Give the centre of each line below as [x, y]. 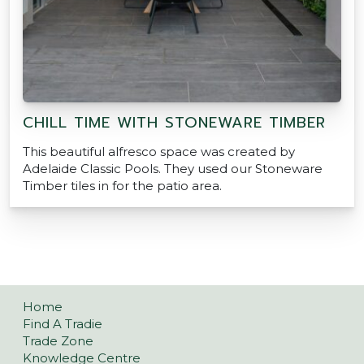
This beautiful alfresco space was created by [159, 152]
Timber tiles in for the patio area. [122, 186]
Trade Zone [58, 341]
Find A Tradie [63, 324]
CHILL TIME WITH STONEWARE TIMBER [174, 123]
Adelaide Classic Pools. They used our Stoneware [173, 169]
